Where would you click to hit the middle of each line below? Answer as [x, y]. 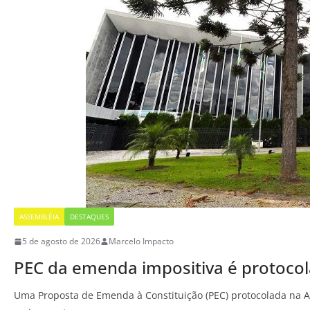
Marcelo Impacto [141, 241]
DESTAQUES [89, 217]
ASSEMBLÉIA [39, 217]
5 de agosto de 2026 [61, 241]
